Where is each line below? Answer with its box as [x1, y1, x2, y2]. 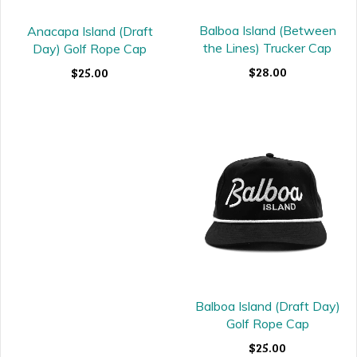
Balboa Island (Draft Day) [194, 297, 340, 314]
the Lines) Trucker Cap [203, 40, 331, 57]
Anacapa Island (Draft [26, 22, 153, 39]
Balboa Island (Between [198, 22, 336, 39]
